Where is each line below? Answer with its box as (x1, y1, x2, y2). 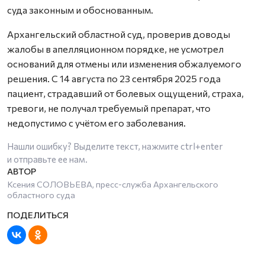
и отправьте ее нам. (7, 153, 88, 164)
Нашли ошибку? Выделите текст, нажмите (7, 140, 180, 151)
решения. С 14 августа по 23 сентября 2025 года (7, 72, 221, 84)
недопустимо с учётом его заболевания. (7, 117, 186, 128)
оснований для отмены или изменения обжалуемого (7, 57, 241, 69)
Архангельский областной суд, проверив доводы (7, 28, 230, 40)
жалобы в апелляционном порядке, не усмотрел (7, 43, 224, 54)
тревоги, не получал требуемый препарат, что (7, 102, 211, 114)
